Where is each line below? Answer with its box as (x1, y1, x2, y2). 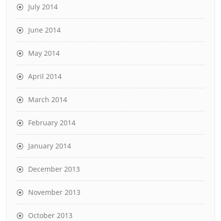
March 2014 (28, 94, 67, 104)
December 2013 (28, 164, 80, 174)
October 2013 (28, 210, 73, 220)
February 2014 (28, 117, 75, 127)
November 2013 (28, 187, 80, 197)
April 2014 (28, 71, 62, 81)
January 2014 (28, 141, 71, 150)
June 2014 (28, 25, 61, 35)
